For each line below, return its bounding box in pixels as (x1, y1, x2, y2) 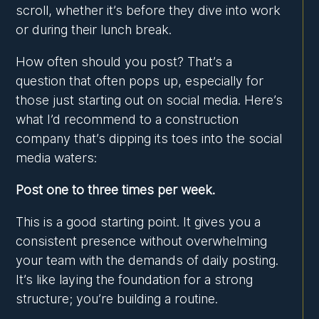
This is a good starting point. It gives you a (16, 214, 261, 230)
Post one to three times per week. (16, 182, 216, 198)
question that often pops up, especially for (16, 73, 264, 89)
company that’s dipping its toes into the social (16, 131, 283, 147)
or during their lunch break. (16, 22, 172, 38)
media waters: (16, 150, 98, 166)
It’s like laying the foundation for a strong (16, 272, 253, 288)
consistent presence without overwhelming (16, 234, 268, 249)
